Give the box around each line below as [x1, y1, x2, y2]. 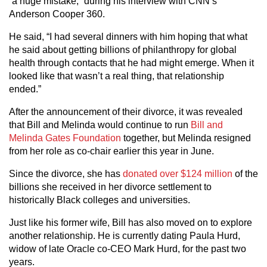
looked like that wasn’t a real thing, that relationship [9, 70, 224, 81]
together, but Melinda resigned [121, 132, 251, 143]
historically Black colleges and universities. [9, 194, 190, 205]
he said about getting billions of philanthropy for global [9, 44, 237, 55]
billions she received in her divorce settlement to [9, 181, 212, 192]
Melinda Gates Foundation [9, 132, 121, 143]
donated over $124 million [123, 168, 232, 179]
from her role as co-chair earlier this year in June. [9, 145, 216, 156]
